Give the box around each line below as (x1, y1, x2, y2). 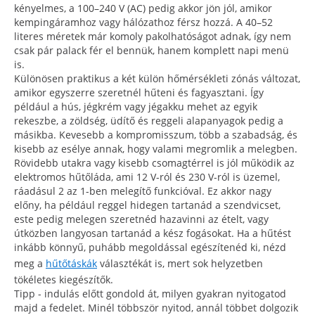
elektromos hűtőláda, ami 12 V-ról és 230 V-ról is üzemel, (14, 169, 280, 184)
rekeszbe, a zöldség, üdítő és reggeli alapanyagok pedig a (14, 113, 283, 127)
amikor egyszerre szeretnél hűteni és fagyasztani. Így (14, 85, 264, 99)
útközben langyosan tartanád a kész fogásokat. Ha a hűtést (14, 226, 291, 240)
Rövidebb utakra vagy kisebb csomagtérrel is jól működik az (14, 155, 295, 169)
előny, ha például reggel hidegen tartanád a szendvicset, (14, 198, 281, 212)
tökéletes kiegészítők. (14, 272, 113, 286)
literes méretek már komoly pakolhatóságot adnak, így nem (14, 29, 291, 43)
